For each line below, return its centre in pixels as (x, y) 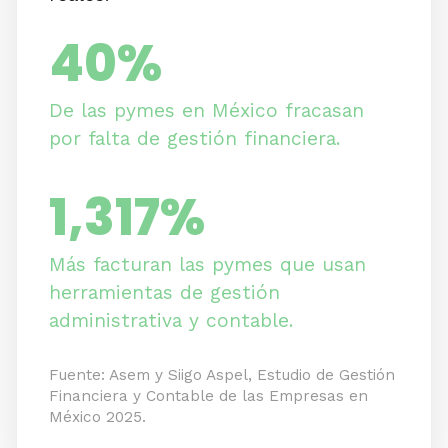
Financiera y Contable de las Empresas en (208, 396)
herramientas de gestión (164, 293)
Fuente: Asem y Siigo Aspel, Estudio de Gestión (222, 375)
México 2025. (97, 417)
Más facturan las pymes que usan (207, 265)
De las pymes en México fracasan (206, 111)
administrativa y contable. (171, 321)
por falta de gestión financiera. (194, 139)
